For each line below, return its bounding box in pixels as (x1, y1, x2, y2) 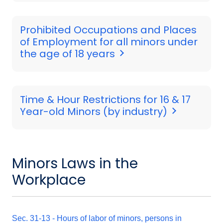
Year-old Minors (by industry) (20, 104, 170, 118)
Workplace (12, 170, 86, 190)
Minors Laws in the (12, 153, 138, 173)
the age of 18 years (20, 46, 117, 61)
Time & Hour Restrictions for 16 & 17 (20, 92, 191, 107)
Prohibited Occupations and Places (20, 22, 197, 37)
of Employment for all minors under (20, 34, 198, 49)
